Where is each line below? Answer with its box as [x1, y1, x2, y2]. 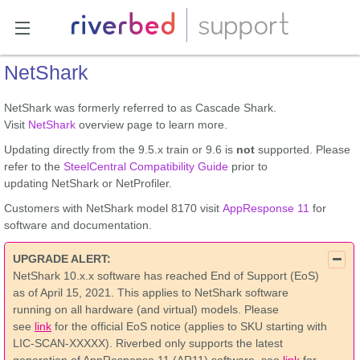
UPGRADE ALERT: [13, 252, 111, 265]
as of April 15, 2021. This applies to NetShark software [13, 286, 288, 299]
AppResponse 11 [223, 202, 309, 215]
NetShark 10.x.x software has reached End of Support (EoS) [13, 269, 319, 282]
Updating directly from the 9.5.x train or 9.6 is [4, 143, 236, 156]
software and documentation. [4, 219, 152, 231]
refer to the [4, 160, 63, 173]
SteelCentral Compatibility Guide [63, 160, 228, 173]
